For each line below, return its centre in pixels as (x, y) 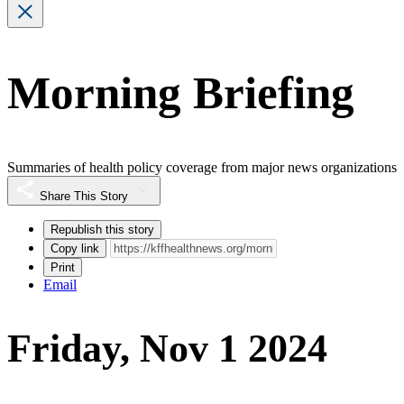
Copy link (75, 248)
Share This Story (84, 196)
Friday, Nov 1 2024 (167, 349)
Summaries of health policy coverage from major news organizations (202, 167)
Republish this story (102, 229)
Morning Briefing (181, 93)
